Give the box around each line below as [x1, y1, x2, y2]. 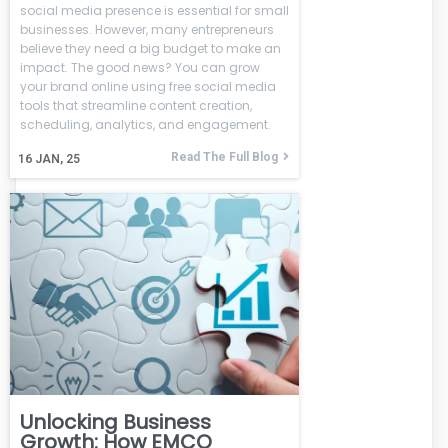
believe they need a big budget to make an [20, 39, 281, 57]
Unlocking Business [20, 408, 211, 437]
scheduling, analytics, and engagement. [20, 115, 271, 133]
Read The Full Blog [171, 149, 279, 164]
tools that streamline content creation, [20, 96, 252, 114]
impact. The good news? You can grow [20, 58, 260, 76]
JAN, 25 [35, 151, 80, 166]
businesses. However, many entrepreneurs [20, 20, 274, 38]
